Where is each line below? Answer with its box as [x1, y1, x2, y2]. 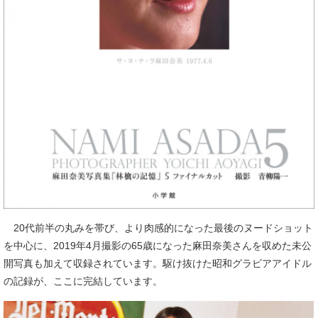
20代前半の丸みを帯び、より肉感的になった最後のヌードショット [4, 221, 313, 234]
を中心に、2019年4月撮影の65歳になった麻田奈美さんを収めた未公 [4, 239, 312, 251]
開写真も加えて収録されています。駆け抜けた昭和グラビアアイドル [4, 257, 312, 269]
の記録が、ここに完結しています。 [4, 275, 163, 287]
